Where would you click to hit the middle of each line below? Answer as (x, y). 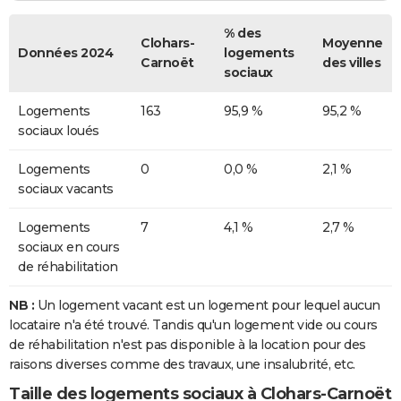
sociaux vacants (66, 189)
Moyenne (353, 43)
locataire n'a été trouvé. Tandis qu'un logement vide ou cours (193, 325)
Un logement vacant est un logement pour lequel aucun (207, 306)
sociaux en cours (68, 247)
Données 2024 (65, 53)
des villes (351, 63)
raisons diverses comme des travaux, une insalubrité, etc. (182, 365)
